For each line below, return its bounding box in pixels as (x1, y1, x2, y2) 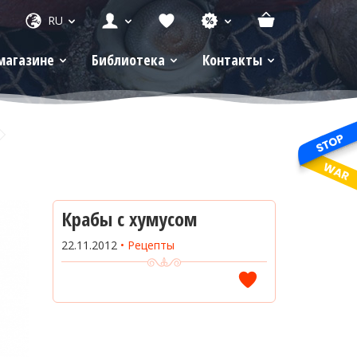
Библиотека (92, 50, 165, 69)
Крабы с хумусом (61, 206, 197, 232)
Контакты (202, 50, 262, 69)
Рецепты (127, 237, 175, 253)
